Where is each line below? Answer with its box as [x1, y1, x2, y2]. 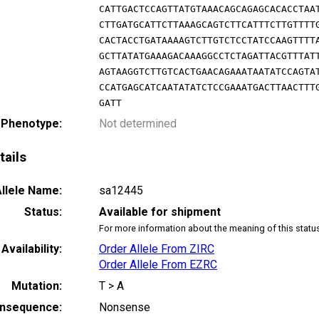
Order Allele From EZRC [99, 257, 217, 271]
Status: [24, 204, 62, 219]
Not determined [99, 117, 177, 131]
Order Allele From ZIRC [99, 241, 214, 256]
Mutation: [11, 278, 62, 293]
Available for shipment [99, 204, 221, 219]
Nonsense [99, 300, 150, 314]
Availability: [1, 241, 62, 256]
